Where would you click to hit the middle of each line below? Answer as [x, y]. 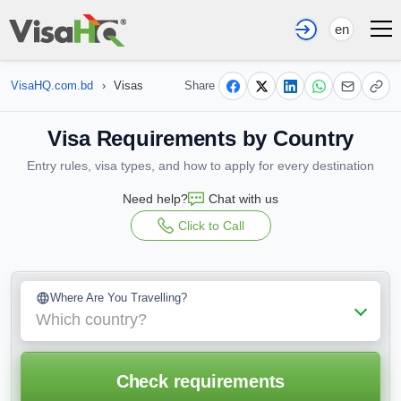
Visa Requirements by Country [200, 138]
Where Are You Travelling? [119, 298]
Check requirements [200, 381]
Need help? [155, 199]
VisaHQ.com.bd [52, 85]
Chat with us [243, 199]
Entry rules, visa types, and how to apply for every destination [200, 166]
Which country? [91, 320]
